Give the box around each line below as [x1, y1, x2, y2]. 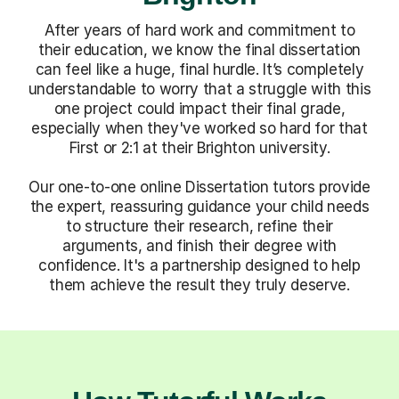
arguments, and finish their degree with [62, 236, 337, 255]
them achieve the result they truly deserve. [49, 275, 350, 294]
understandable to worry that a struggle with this [28, 79, 371, 98]
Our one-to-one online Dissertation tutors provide [28, 177, 370, 196]
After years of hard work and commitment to [44, 20, 355, 39]
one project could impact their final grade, [53, 99, 346, 118]
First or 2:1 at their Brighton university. [69, 138, 330, 157]
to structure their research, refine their [65, 216, 334, 235]
